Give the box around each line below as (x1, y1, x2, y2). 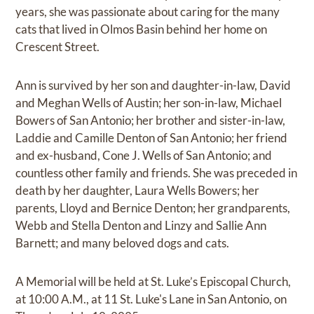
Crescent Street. (15, 39, 100, 55)
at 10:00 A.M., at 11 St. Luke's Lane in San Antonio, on (15, 292, 287, 307)
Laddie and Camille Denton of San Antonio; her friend (15, 130, 288, 146)
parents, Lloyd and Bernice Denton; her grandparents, (15, 200, 291, 216)
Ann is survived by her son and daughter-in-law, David (15, 78, 292, 93)
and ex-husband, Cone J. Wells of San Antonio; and (15, 148, 273, 163)
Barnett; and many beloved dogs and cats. (15, 235, 230, 251)
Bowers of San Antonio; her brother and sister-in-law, (15, 113, 286, 128)
